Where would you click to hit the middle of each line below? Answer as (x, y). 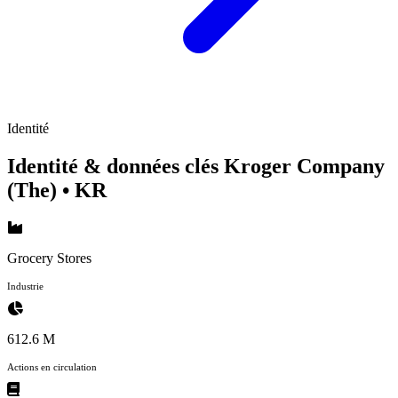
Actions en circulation (52, 366)
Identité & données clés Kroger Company (196, 166)
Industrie (25, 286)
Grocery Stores (49, 258)
